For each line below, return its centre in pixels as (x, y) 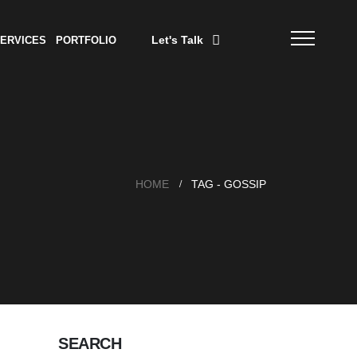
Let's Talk (177, 39)
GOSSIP (245, 184)
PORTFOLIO (86, 40)
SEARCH (90, 343)
